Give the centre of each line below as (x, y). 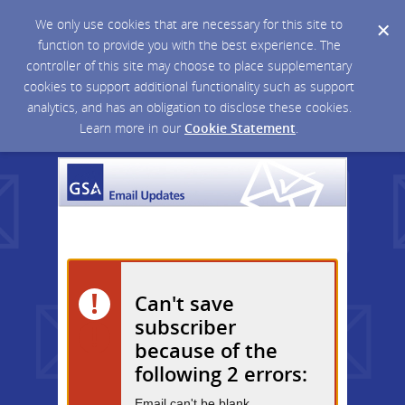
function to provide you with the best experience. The (189, 45)
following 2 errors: (221, 373)
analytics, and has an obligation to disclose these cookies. (189, 107)
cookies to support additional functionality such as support (189, 86)
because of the (206, 349)
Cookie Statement (240, 128)
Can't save (184, 302)
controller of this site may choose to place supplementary (189, 66)
